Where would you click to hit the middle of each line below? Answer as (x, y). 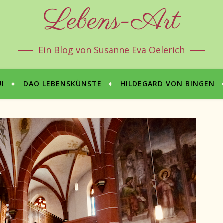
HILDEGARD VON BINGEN (167, 83)
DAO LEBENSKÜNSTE (62, 83)
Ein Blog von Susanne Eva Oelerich (111, 50)
